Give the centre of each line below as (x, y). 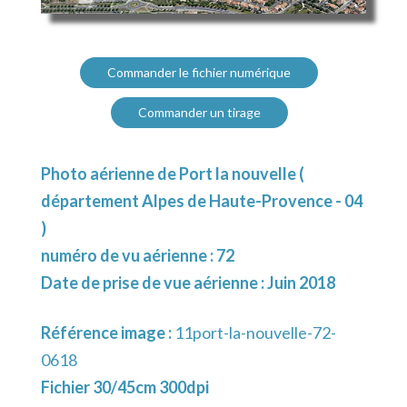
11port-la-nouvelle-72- (255, 333)
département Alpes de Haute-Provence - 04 (202, 201)
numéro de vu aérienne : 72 (138, 256)
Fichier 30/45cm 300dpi (125, 387)
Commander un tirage (199, 113)
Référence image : (108, 333)
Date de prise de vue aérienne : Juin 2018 (188, 283)
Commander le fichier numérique (199, 73)
